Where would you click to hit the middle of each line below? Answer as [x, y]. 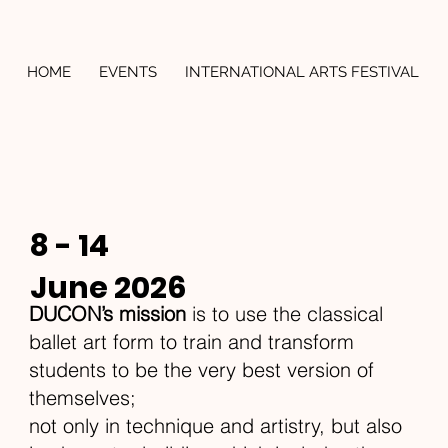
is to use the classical [284, 313]
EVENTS [127, 72]
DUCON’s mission [107, 313]
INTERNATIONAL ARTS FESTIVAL [301, 72]
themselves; [82, 397]
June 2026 [108, 287]
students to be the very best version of [201, 369]
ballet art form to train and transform [191, 341]
